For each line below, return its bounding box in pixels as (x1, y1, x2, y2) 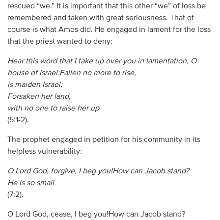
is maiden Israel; (7, 81, 62, 89)
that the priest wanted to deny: (7, 37, 112, 46)
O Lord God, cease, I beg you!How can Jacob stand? (7, 210, 185, 219)
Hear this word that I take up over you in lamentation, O (7, 57, 196, 65)
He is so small (7, 179, 54, 187)
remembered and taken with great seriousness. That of (7, 14, 194, 22)
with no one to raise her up (7, 104, 99, 112)
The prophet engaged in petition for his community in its (7, 136, 200, 144)
